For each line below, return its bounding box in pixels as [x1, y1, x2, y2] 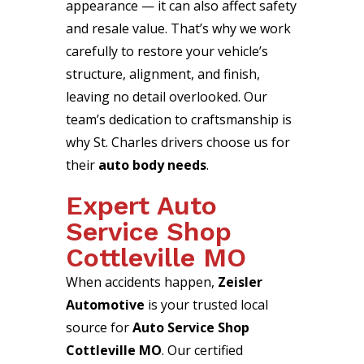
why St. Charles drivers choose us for [65, 133, 290, 152]
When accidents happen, [65, 273, 218, 292]
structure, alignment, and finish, [65, 65, 260, 84]
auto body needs [97, 156, 206, 175]
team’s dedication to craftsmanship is [65, 110, 292, 129]
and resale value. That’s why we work [65, 19, 291, 38]
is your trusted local [144, 296, 268, 314]
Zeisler [217, 273, 262, 292]
